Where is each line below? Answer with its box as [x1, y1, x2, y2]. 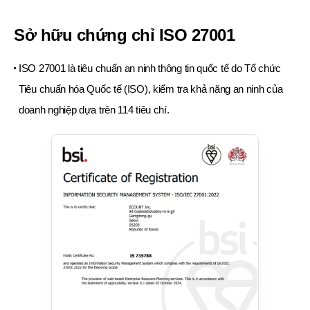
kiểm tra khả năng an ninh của [150, 83, 283, 95]
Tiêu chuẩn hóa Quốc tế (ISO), [19, 83, 151, 95]
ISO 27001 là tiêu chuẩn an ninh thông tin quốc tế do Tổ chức [19, 62, 282, 74]
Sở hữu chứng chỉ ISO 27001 [14, 26, 235, 44]
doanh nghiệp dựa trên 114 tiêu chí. [19, 104, 170, 116]
